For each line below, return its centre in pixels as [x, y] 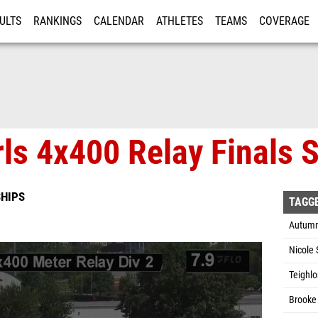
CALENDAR [119, 21]
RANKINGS [57, 21]
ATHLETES [180, 21]
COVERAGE [284, 21]
